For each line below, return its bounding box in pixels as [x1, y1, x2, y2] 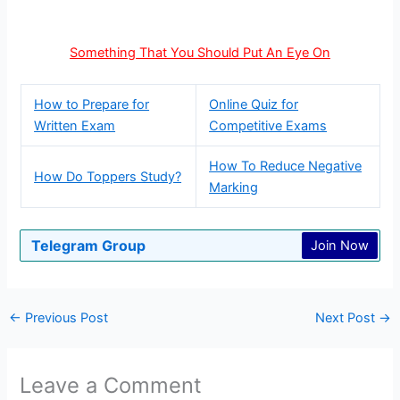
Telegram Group [31, 236, 146, 254]
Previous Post [21, 310, 108, 327]
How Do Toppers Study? [34, 169, 182, 186]
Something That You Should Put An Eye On [70, 44, 330, 61]
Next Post [315, 310, 379, 327]
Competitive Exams [209, 118, 328, 135]
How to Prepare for [34, 96, 150, 113]
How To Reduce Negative [209, 158, 362, 175]
